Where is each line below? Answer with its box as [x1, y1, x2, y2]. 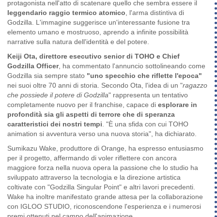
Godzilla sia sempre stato [7, 72, 87, 80]
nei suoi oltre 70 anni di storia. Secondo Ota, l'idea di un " [7, 81, 183, 90]
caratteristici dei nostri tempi [7, 120, 102, 128]
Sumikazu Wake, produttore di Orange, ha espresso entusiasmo [7, 144, 203, 153]
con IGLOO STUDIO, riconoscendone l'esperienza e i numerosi [7, 202, 201, 211]
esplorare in [158, 101, 197, 109]
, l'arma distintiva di [125, 9, 184, 17]
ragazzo [183, 81, 207, 90]
